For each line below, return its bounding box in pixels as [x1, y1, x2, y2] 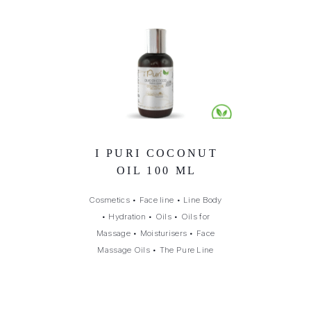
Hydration [108, 211, 146, 221]
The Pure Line [159, 244, 214, 255]
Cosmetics [89, 194, 130, 205]
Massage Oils [97, 244, 150, 255]
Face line [139, 194, 174, 205]
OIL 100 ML [116, 164, 197, 176]
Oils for [180, 211, 210, 221]
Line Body [183, 194, 222, 205]
